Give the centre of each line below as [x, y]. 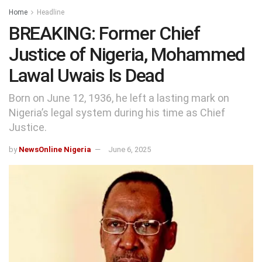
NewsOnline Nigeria [55, 149]
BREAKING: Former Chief [104, 33]
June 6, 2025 [130, 149]
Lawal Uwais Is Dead [87, 75]
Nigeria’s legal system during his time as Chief [117, 112]
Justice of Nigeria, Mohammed [127, 54]
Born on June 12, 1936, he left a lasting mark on [119, 98]
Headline [51, 12]
